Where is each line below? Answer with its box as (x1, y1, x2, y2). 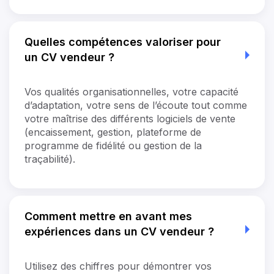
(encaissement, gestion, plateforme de (24, 125, 201, 138)
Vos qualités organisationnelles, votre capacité (24, 85, 239, 98)
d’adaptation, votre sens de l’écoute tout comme (24, 98, 247, 111)
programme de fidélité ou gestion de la (24, 139, 202, 152)
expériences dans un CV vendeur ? (24, 224, 214, 238)
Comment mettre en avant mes (24, 209, 192, 223)
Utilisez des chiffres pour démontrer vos (24, 259, 212, 272)
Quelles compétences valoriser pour (24, 35, 221, 48)
